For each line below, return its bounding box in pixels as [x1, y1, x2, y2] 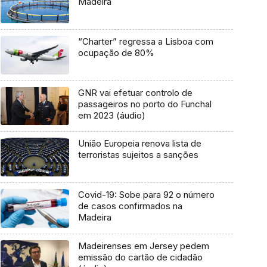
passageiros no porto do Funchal [77, 98, 212, 110]
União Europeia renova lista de [77, 138, 201, 150]
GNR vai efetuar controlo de [77, 86, 193, 98]
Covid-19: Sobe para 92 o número [77, 189, 215, 201]
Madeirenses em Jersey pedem [77, 240, 209, 252]
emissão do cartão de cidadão [77, 251, 203, 263]
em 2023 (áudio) [77, 109, 145, 121]
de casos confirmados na [77, 200, 182, 212]
